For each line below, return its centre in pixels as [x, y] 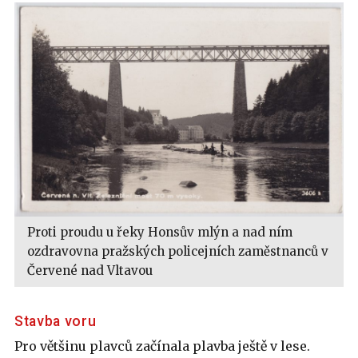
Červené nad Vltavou [90, 271]
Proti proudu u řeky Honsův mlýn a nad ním [160, 233]
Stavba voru [56, 322]
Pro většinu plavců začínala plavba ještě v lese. [162, 346]
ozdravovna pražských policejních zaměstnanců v [178, 252]
